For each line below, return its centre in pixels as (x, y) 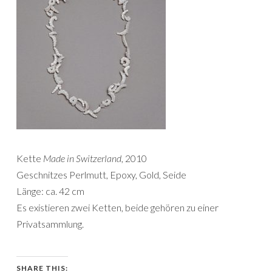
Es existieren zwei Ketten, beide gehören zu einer (117, 207)
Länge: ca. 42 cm (50, 191)
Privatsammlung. (50, 224)
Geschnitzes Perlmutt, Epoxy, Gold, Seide (101, 175)
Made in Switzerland (82, 158)
